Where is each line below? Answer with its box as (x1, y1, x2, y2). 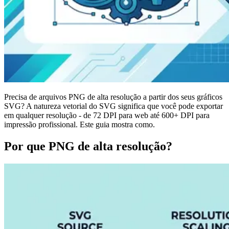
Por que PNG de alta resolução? (4, 139, 172, 153)
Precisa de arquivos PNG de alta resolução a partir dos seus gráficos (4, 92, 222, 101)
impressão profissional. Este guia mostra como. (4, 120, 155, 129)
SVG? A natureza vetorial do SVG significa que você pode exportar (4, 101, 223, 110)
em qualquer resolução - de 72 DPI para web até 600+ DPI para (4, 110, 210, 120)
